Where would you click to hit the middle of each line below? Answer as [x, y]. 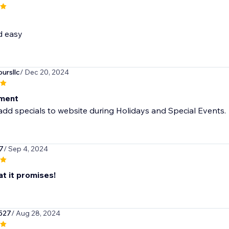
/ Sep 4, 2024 [26, 149]
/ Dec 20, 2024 [44, 72]
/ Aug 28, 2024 [36, 213]
